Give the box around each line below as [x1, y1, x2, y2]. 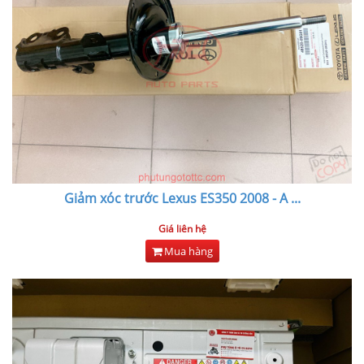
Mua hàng [161, 243, 213, 258]
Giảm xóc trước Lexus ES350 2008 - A [63, 188, 288, 207]
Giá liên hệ [158, 221, 206, 236]
